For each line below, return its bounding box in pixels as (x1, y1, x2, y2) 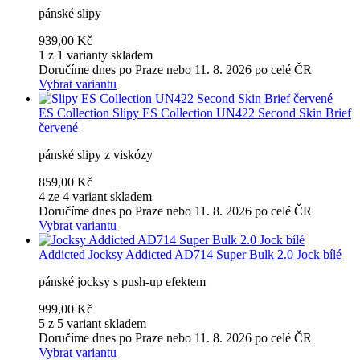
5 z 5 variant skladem (39, 316, 146, 330)
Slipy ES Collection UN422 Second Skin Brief (112, 105, 351, 120)
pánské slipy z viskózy (39, 147, 153, 162)
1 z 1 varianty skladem (39, 47, 153, 62)
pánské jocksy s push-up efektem (39, 274, 206, 288)
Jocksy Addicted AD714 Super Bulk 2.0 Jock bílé (88, 247, 342, 261)
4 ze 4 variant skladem (39, 189, 152, 203)
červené (39, 120, 78, 134)
